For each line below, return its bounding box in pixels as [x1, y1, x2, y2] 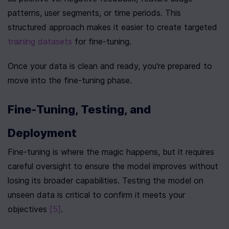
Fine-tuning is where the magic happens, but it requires [8, 147, 214, 157]
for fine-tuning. [72, 36, 131, 47]
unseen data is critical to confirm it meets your [8, 190, 185, 200]
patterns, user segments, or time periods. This [8, 8, 181, 18]
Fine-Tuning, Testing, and [8, 103, 151, 116]
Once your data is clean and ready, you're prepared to [8, 61, 212, 71]
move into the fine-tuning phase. [8, 75, 132, 85]
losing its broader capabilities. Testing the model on [8, 175, 203, 186]
